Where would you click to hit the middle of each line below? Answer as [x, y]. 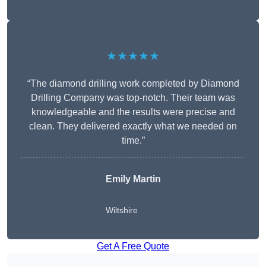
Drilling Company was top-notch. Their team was [133, 98]
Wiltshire [121, 210]
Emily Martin [133, 179]
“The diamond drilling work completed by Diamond [133, 84]
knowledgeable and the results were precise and [133, 112]
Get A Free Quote [133, 246]
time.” [133, 141]
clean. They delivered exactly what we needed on [133, 126]
